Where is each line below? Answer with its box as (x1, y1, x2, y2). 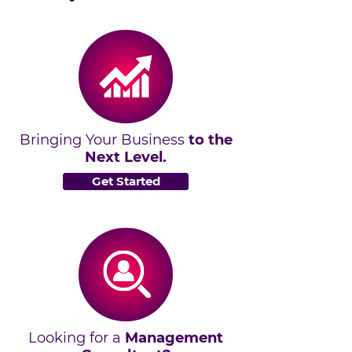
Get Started (91, 174, 160, 189)
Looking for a (28, 328, 125, 346)
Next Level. (85, 148, 167, 166)
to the (188, 130, 233, 148)
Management (125, 328, 223, 346)
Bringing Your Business (19, 130, 189, 148)
